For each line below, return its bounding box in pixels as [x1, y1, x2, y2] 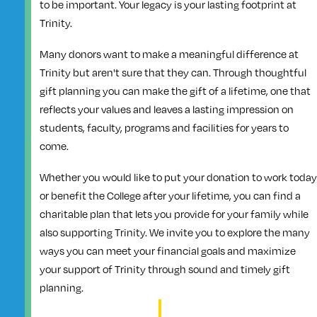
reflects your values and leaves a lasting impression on [39, 102, 294, 115]
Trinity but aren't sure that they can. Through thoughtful [39, 65, 306, 79]
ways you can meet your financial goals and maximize [39, 243, 296, 257]
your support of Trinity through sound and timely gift [39, 262, 290, 275]
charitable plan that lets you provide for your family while [39, 207, 309, 220]
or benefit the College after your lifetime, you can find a [39, 188, 301, 202]
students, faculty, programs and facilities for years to [39, 120, 289, 134]
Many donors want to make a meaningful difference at [39, 47, 299, 60]
